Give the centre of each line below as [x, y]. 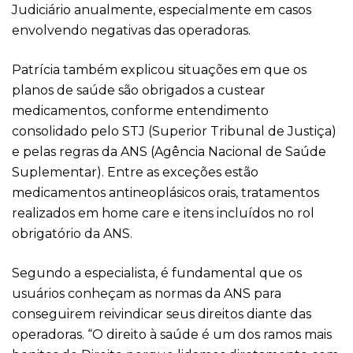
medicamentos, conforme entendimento [140, 111]
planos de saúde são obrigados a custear [139, 90]
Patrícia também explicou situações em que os [159, 70]
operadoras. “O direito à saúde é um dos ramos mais [172, 334]
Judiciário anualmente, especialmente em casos [162, 10]
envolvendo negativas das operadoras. [131, 30]
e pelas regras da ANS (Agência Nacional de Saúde [169, 152]
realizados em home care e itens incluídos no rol [163, 213]
